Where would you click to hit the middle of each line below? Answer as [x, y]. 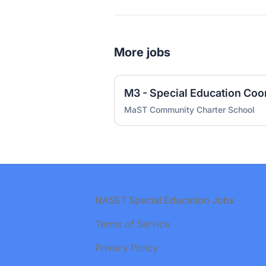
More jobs [142, 52]
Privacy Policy [126, 248]
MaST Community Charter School [189, 110]
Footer [33, 199]
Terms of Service [132, 224]
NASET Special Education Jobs [165, 200]
